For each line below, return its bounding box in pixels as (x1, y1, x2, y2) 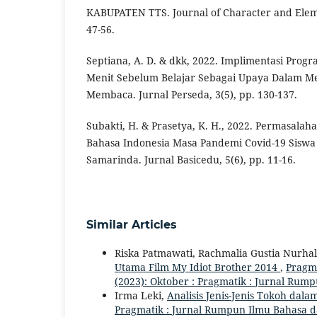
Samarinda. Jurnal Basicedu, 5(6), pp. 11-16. (86, 153, 296, 167)
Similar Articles (86, 218, 177, 232)
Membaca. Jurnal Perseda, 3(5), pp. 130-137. (86, 88, 297, 102)
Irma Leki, (115, 289, 167, 303)
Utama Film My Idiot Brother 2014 (115, 260, 280, 275)
